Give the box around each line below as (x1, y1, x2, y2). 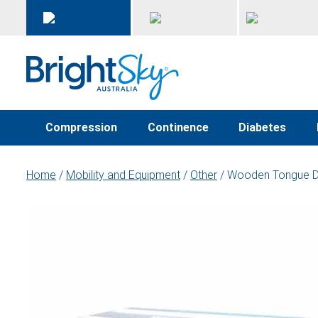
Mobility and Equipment (66, 168, 180, 182)
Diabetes (238, 121, 287, 134)
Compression (45, 121, 117, 134)
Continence (147, 121, 209, 134)
